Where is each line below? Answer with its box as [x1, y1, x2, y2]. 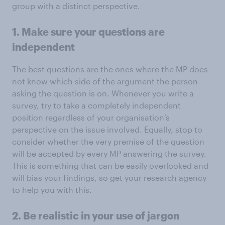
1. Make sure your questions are [12, 26, 165, 38]
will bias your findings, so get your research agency [12, 173, 206, 182]
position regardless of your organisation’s [12, 113, 170, 122]
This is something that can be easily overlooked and [12, 161, 208, 170]
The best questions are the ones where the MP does [12, 64, 208, 74]
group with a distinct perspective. [12, 1, 140, 11]
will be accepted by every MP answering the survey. [12, 149, 206, 158]
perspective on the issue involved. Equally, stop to [12, 125, 202, 134]
